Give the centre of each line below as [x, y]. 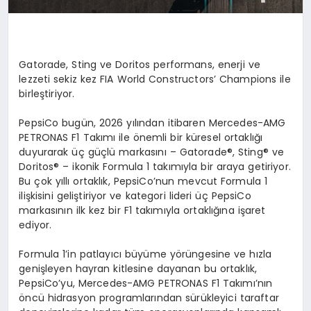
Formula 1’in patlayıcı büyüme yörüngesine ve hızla [145, 254]
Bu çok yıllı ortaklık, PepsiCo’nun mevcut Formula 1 [143, 181]
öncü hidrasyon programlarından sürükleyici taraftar [149, 297]
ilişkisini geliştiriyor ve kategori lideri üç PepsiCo [135, 195]
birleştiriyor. [47, 93]
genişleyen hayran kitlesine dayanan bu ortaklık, [138, 268]
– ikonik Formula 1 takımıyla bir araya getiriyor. [175, 166]
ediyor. [35, 225]
